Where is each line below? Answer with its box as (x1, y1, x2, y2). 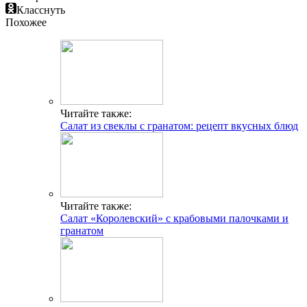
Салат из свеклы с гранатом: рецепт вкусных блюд (60, 120, 298, 132)
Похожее (5, 16, 47, 29)
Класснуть (16, 4, 65, 16)
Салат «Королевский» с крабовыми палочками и (60, 212, 288, 225)
